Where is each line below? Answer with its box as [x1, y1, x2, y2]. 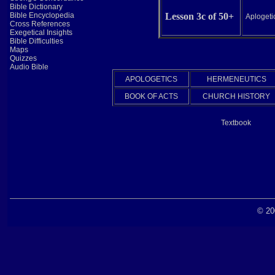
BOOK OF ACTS [125, 92, 178, 101]
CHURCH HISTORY [203, 92, 270, 101]
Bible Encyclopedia [9, 11, 74, 20]
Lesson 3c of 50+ [165, 11, 234, 21]
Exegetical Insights [9, 28, 72, 37]
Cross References [9, 20, 70, 28]
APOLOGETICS [125, 75, 177, 83]
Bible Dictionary [9, 2, 63, 11]
